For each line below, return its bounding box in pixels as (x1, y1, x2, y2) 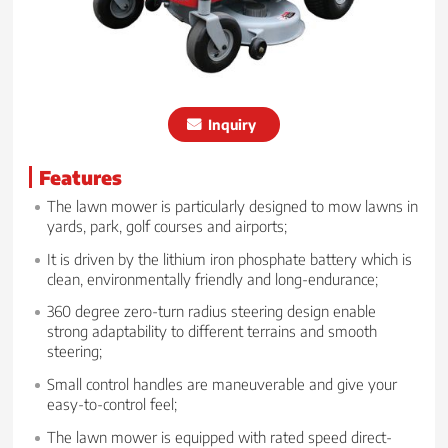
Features (39, 164, 123, 189)
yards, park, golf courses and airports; (47, 215, 288, 235)
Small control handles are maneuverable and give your (47, 374, 398, 394)
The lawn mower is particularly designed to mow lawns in (47, 195, 419, 215)
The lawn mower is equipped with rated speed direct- (47, 426, 393, 446)
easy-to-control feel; (47, 394, 178, 414)
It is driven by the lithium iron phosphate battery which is (47, 248, 413, 268)
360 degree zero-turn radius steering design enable (47, 301, 377, 321)
